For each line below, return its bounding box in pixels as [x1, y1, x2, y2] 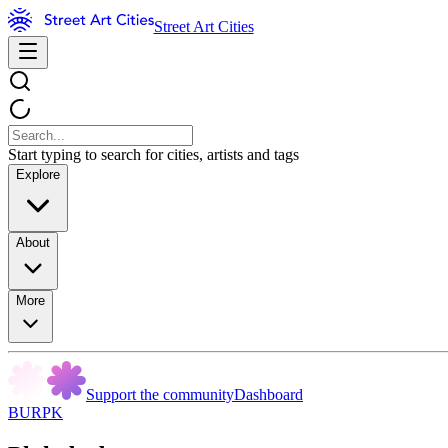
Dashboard [234, 386, 303, 403]
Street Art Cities [153, 18, 254, 35]
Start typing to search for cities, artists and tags [8, 146, 299, 163]
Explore [16, 167, 60, 182]
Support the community [86, 386, 234, 403]
